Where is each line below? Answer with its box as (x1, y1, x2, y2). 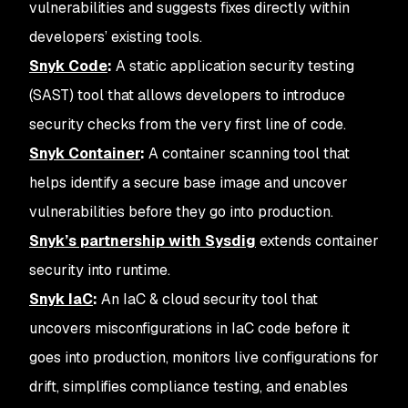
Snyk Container (29, 144, 140, 163)
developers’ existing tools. (29, 27, 202, 46)
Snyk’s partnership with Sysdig (29, 231, 256, 250)
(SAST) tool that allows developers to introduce (29, 86, 345, 105)
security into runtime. (29, 260, 170, 280)
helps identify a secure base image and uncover (29, 173, 348, 192)
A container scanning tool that (145, 144, 350, 163)
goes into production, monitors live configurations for (29, 348, 379, 367)
